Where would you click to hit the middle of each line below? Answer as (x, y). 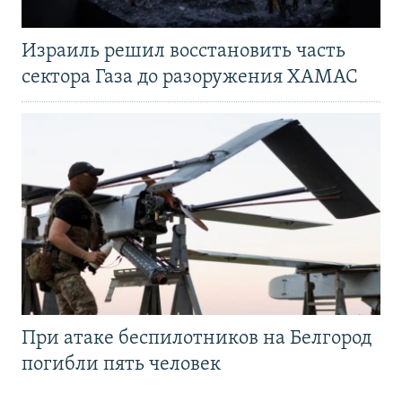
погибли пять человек (121, 365)
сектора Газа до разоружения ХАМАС (190, 78)
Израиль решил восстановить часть (184, 52)
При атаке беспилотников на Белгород (197, 339)
